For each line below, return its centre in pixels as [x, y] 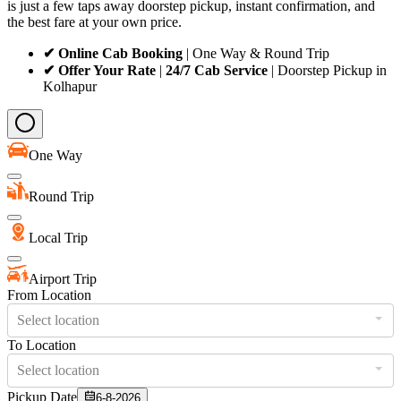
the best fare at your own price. [94, 21]
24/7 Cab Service [217, 70]
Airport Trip [63, 278]
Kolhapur [70, 86]
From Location [49, 294]
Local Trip [58, 237]
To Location [42, 345]
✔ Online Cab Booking [113, 53]
